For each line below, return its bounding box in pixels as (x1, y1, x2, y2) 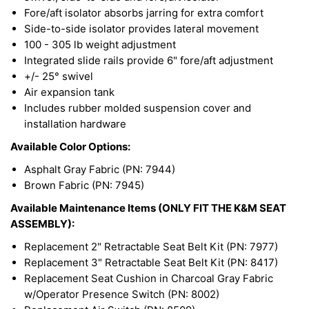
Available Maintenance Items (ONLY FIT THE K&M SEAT (10, 201, 286, 215)
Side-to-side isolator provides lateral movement (24, 21, 259, 35)
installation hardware (24, 117, 126, 130)
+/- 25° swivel (24, 69, 93, 83)
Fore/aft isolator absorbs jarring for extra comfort (24, 6, 263, 19)
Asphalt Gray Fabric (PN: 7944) (24, 162, 175, 176)
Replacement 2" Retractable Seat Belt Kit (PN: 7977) (24, 239, 278, 253)
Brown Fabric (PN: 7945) (24, 178, 144, 192)
